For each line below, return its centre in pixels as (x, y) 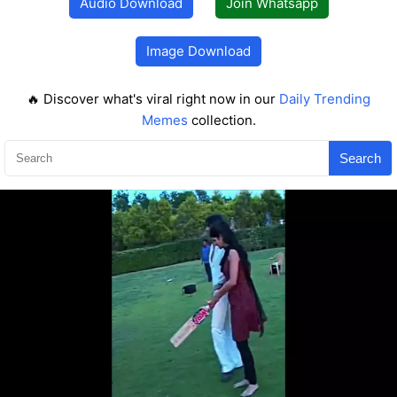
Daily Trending (325, 99)
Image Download (198, 51)
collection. (222, 121)
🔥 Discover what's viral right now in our (153, 99)
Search (360, 158)
